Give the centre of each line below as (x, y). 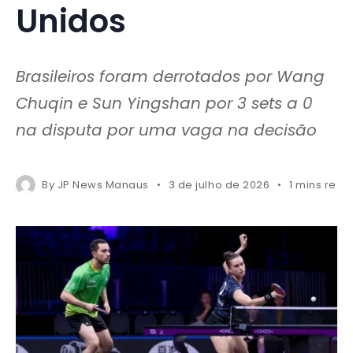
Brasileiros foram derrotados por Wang (170, 76)
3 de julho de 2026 (219, 184)
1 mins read (320, 184)
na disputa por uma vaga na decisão (166, 130)
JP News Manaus (103, 184)
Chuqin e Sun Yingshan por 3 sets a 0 (164, 103)
